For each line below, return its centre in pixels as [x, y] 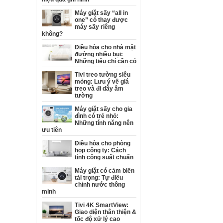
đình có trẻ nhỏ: [97, 116]
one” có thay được [101, 20]
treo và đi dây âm [99, 89]
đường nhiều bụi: [99, 54]
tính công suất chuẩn [104, 157]
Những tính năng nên [104, 123]
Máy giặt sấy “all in [101, 13]
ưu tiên [52, 130]
